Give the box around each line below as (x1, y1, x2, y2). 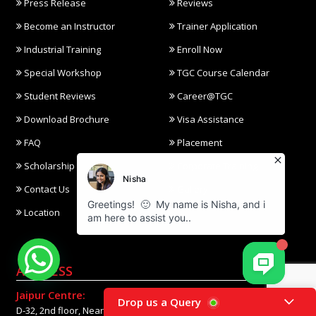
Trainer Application (175, 19, 258, 32)
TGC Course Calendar (175, 66, 270, 79)
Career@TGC (175, 89, 233, 102)
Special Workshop (22, 66, 102, 79)
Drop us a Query (118, 294, 201, 309)
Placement (175, 135, 223, 149)
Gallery (175, 182, 209, 195)
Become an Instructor (22, 19, 115, 32)
